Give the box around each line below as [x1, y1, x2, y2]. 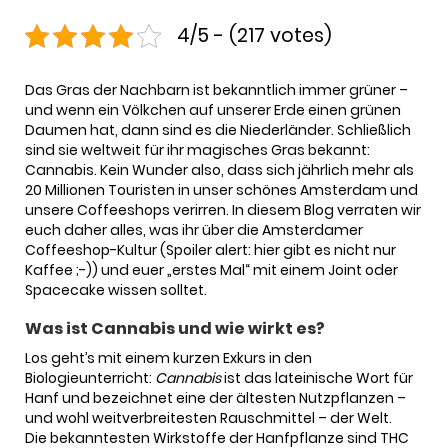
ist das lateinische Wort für [221, 368, 413, 389]
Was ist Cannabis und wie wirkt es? [25, 317, 325, 341]
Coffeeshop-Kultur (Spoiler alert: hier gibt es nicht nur [25, 240, 396, 261]
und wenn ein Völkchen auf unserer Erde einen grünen [25, 100, 401, 121]
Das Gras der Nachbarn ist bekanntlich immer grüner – [25, 80, 408, 101]
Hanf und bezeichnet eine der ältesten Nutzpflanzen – [25, 388, 406, 409]
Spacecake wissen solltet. [25, 280, 207, 301]
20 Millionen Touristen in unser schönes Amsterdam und [25, 180, 418, 201]
